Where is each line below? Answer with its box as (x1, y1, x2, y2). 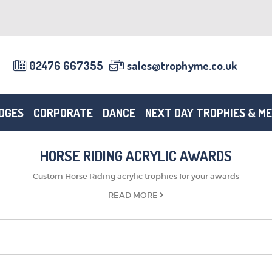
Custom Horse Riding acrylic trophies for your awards (33, 171, 239, 182)
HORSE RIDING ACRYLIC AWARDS (40, 146, 232, 165)
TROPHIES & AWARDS (78, 256, 175, 270)
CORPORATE (33, 104, 93, 120)
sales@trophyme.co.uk (127, 58, 237, 73)
